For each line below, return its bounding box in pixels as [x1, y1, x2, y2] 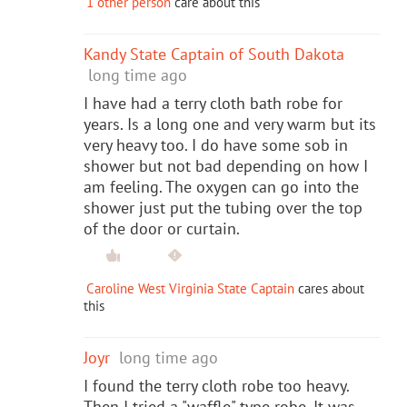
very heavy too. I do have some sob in [84, 134, 348, 155]
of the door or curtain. [84, 217, 240, 239]
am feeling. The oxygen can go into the [84, 175, 359, 197]
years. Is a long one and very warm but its [84, 113, 376, 134]
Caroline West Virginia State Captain [86, 279, 294, 297]
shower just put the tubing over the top [84, 196, 362, 218]
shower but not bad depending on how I [84, 154, 368, 176]
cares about [294, 279, 364, 297]
